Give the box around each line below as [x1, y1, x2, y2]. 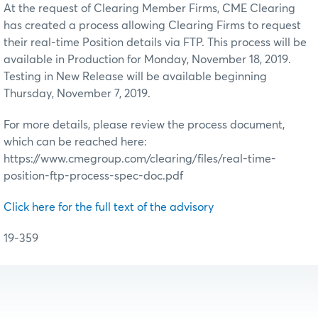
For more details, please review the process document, [4, 119, 285, 131]
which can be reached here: [4, 136, 147, 148]
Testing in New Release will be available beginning [4, 70, 267, 82]
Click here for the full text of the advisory [4, 201, 214, 213]
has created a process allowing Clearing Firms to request [4, 19, 301, 31]
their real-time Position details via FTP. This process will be [4, 36, 307, 48]
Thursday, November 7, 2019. [4, 87, 150, 99]
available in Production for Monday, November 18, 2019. [4, 53, 291, 65]
